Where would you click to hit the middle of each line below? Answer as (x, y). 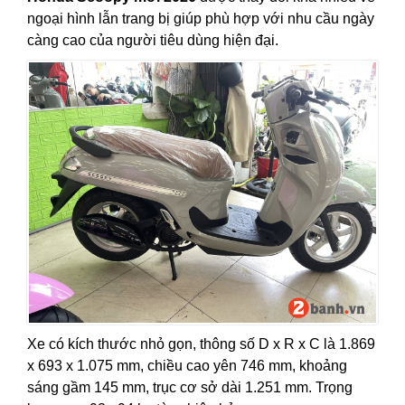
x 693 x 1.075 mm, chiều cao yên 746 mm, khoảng (187, 365)
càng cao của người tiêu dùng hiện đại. (153, 40)
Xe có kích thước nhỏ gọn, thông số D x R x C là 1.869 (201, 344)
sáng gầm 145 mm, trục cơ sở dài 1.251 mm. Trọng (190, 387)
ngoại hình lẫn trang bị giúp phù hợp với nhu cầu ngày (201, 18)
